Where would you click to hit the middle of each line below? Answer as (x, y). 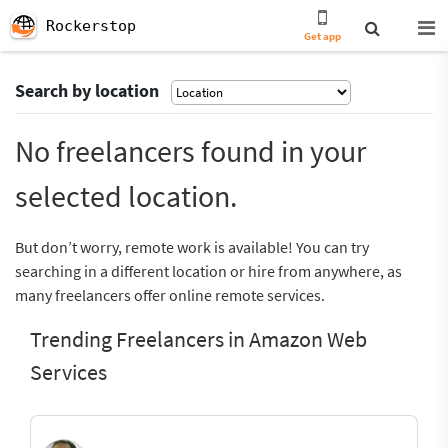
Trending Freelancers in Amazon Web (198, 339)
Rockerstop (91, 26)
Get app (323, 36)
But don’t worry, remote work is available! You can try (192, 247)
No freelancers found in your (190, 151)
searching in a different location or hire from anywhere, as (208, 271)
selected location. (126, 196)
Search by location (87, 90)
